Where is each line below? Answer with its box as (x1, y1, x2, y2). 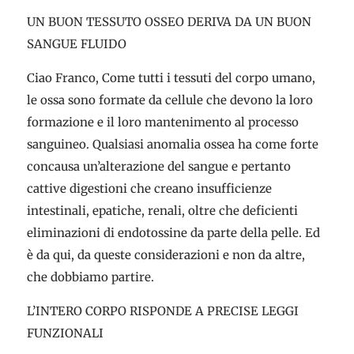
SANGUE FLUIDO (26, 36, 126, 51)
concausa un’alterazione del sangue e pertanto (26, 159, 291, 174)
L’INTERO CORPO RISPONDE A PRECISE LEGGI (26, 303, 299, 318)
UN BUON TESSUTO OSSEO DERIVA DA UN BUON (26, 14, 311, 29)
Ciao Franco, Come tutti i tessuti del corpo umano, (26, 70, 315, 85)
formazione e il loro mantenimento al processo (26, 115, 299, 130)
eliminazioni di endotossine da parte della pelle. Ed (26, 225, 320, 240)
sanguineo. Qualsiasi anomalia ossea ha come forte (26, 137, 318, 152)
